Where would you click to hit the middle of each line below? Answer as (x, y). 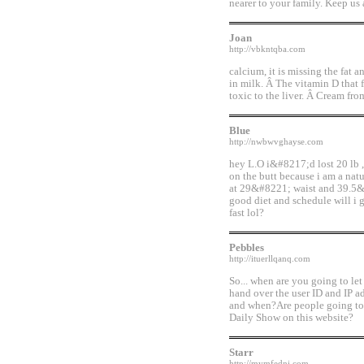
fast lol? (247, 213)
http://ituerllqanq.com (270, 259)
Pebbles (247, 248)
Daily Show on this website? (291, 318)
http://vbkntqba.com (267, 49)
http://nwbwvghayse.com (276, 142)
